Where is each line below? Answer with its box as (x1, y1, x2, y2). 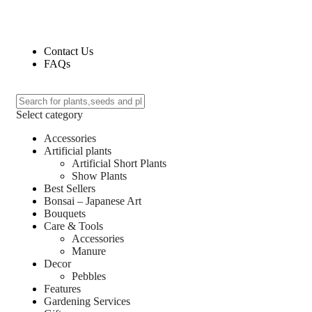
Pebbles (72, 270, 106, 282)
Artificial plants (44, 144, 111, 157)
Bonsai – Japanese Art (44, 194, 141, 207)
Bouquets (44, 207, 86, 219)
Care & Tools (44, 219, 103, 232)
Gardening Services (44, 295, 130, 307)
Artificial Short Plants (72, 157, 166, 169)
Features (44, 282, 81, 295)
